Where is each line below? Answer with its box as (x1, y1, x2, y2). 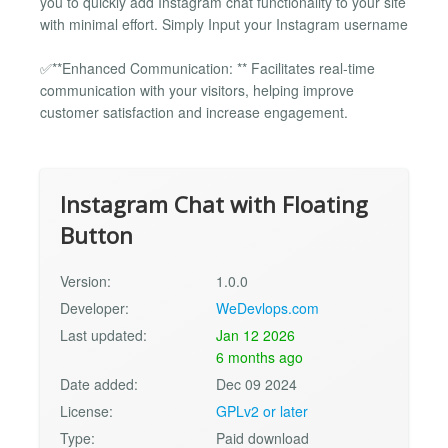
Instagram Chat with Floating (60, 189, 368, 221)
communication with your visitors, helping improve (40, 79, 354, 100)
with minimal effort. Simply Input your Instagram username (40, 13, 408, 34)
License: (60, 401, 113, 422)
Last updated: (60, 325, 147, 346)
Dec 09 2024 (216, 374, 298, 395)
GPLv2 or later (216, 401, 309, 422)
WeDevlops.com (216, 298, 320, 319)
